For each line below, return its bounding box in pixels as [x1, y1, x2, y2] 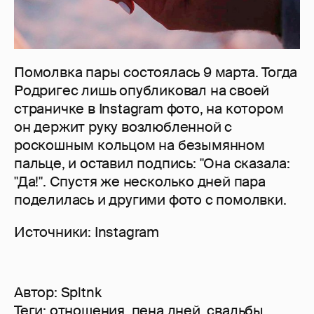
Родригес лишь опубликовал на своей [14, 81, 270, 100]
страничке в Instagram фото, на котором [14, 99, 284, 118]
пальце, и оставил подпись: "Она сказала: [14, 153, 290, 172]
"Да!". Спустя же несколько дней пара [14, 172, 266, 191]
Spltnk [60, 282, 102, 301]
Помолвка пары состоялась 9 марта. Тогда [14, 62, 298, 81]
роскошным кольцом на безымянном [14, 135, 265, 154]
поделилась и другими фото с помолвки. [14, 190, 287, 209]
